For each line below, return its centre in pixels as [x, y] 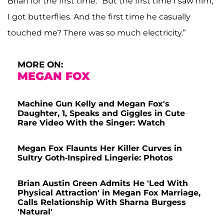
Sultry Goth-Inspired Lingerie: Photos [95, 157]
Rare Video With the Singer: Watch [91, 122]
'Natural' [35, 211]
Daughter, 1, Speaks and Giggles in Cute [101, 113]
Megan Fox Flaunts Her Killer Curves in [100, 148]
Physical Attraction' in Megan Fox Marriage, [109, 192]
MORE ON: [40, 64]
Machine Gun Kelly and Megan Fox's [93, 103]
